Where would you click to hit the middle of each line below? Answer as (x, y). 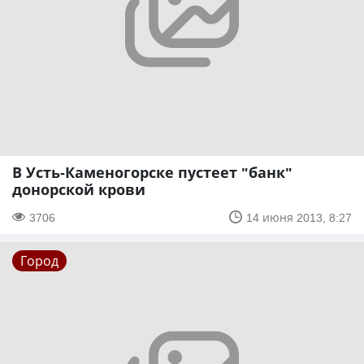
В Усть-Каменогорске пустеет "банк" (152, 172)
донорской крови (79, 189)
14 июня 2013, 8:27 (299, 217)
